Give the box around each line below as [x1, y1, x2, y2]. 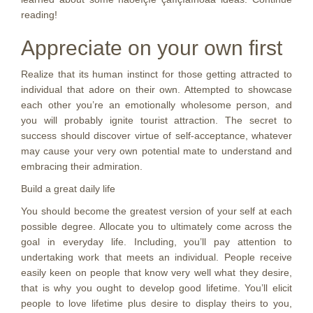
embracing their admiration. [21, 161, 143, 172]
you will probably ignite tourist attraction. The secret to [21, 115, 292, 126]
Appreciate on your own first [21, 36, 282, 59]
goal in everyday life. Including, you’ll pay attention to [21, 236, 292, 247]
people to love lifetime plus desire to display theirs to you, [21, 298, 292, 309]
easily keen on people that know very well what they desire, [21, 267, 292, 278]
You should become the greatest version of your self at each [21, 205, 292, 217]
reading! [21, 9, 57, 20]
